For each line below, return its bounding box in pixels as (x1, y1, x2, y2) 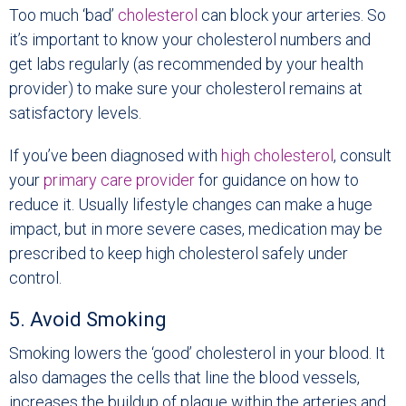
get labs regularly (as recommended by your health (9, 54, 363, 74)
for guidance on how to (195, 170, 359, 190)
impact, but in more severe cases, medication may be (9, 219, 382, 239)
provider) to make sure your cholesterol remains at (9, 79, 362, 99)
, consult (333, 146, 391, 166)
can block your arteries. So (198, 5, 386, 25)
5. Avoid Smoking (9, 308, 167, 332)
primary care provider (43, 170, 195, 190)
